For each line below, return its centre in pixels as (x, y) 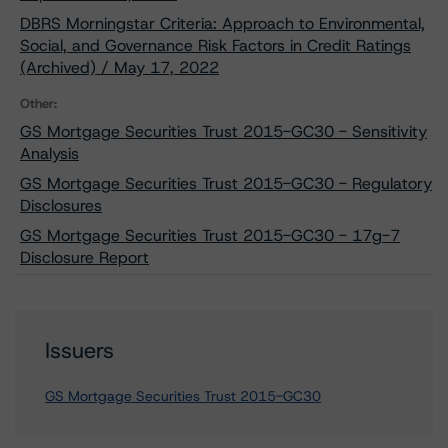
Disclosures (61, 205)
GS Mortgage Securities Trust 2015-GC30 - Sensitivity (223, 131)
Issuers (79, 350)
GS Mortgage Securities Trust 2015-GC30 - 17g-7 (210, 235)
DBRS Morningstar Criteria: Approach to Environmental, (222, 23)
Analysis (49, 153)
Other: (38, 103)
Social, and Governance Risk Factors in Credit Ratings (215, 45)
